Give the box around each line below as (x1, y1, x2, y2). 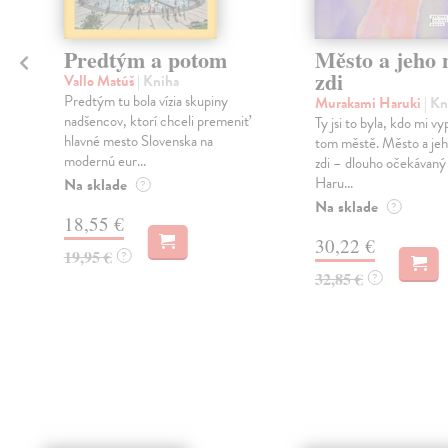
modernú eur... (63, 149, 146, 172)
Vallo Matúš (63, 69, 137, 92)
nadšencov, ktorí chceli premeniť (63, 109, 249, 132)
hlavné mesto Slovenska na (63, 129, 213, 152)
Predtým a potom (63, 42, 227, 76)
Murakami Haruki (314, 91, 424, 114)
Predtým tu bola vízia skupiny (63, 89, 228, 112)
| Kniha (136, 69, 179, 92)
